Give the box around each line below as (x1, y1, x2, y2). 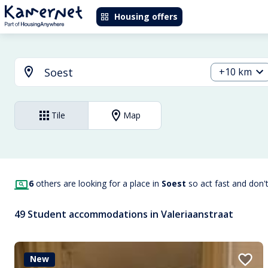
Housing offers (114, 11, 178, 22)
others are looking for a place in (33, 178, 162, 189)
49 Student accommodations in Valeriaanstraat (14, 208, 233, 221)
